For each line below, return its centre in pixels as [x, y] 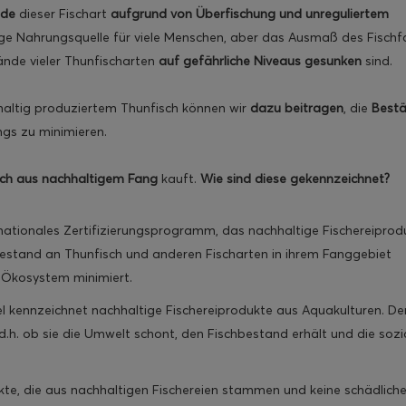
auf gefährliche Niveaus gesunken [260, 61]
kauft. [179, 179]
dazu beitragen [297, 108]
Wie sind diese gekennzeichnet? [295, 179]
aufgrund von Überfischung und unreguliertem [250, 14]
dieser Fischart [63, 14]
